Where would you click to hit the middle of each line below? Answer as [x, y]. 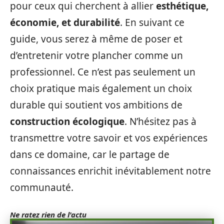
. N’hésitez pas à [160, 122]
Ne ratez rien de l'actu [48, 215]
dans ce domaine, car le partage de [90, 155]
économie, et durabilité [65, 23]
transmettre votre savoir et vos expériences [109, 138]
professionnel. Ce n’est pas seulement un [103, 72]
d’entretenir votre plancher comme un [96, 56]
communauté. [42, 188]
